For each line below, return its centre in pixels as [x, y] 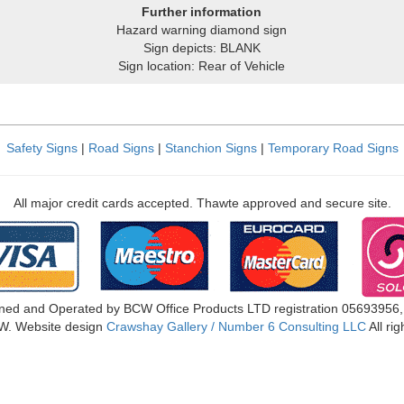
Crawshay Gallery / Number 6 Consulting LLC [236, 326]
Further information [202, 12]
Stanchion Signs [211, 148]
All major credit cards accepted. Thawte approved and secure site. [202, 203]
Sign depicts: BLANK [202, 48]
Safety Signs [41, 148]
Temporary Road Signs [333, 148]
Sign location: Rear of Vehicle [202, 66]
